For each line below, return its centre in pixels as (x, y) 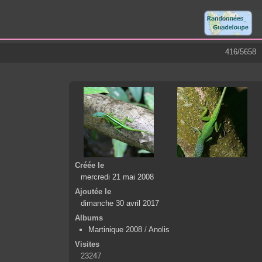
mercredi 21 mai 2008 (117, 177)
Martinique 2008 (115, 230)
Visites (87, 244)
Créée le (89, 166)
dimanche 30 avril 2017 (120, 204)
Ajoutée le (93, 192)
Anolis (159, 230)
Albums (89, 218)
